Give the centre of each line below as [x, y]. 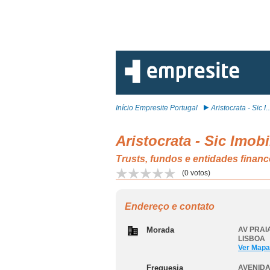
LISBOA [252, 239]
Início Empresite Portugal [157, 108]
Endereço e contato [170, 206]
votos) [199, 173]
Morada [160, 230]
